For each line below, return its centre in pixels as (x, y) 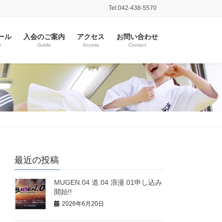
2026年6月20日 (83, 204)
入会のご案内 (44, 36)
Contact (137, 45)
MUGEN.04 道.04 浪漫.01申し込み (108, 182)
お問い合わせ (137, 36)
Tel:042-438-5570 (133, 8)
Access (91, 45)
